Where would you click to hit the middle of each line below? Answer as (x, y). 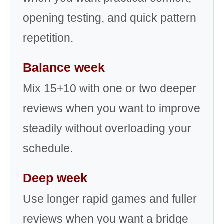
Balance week (64, 67)
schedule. (48, 148)
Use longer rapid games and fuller (110, 199)
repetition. (48, 38)
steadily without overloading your (107, 128)
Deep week (55, 178)
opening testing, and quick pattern (110, 18)
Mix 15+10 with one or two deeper (110, 88)
